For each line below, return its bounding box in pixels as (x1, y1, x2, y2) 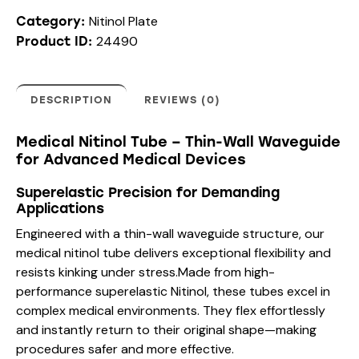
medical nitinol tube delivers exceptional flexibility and (16, 244, 331, 262)
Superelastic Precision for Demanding (16, 184, 280, 201)
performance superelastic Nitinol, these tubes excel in (16, 283, 330, 301)
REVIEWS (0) (144, 94, 220, 107)
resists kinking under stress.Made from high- (16, 264, 275, 281)
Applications (16, 200, 104, 217)
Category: (16, 14, 89, 30)
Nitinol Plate (89, 13, 158, 30)
